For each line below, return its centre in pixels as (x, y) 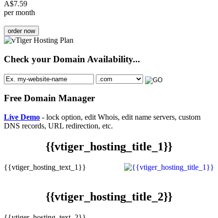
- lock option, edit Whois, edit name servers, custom (120, 117)
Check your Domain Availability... (72, 59)
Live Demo (22, 117)
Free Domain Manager (49, 98)
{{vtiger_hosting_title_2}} (109, 196)
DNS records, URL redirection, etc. (58, 126)
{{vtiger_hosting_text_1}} (45, 167)
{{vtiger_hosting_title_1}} (109, 146)
